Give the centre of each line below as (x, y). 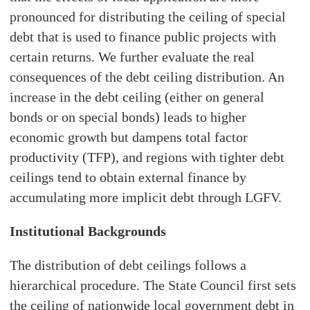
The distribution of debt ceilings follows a (128, 265)
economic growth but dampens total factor (129, 137)
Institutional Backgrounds (88, 231)
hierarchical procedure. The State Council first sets (153, 285)
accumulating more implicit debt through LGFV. (146, 197)
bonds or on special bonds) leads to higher (128, 117)
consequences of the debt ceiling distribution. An (147, 76)
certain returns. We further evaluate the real (133, 56)
